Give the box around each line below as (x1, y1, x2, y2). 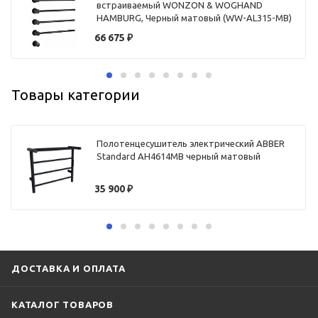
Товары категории (11, 86, 140, 103)
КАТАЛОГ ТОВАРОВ (11, 299, 114, 309)
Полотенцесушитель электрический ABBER (97, 138, 285, 149)
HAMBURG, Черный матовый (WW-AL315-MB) (97, 13, 292, 23)
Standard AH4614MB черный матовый (97, 151, 261, 162)
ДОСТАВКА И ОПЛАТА (11, 263, 126, 273)
